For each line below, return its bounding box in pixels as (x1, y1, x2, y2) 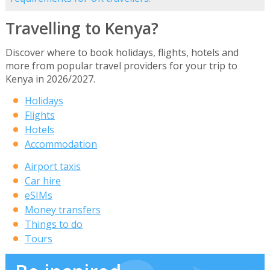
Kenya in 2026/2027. (5, 72, 95, 86)
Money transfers (24, 203, 101, 217)
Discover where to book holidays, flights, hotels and (5, 46, 239, 60)
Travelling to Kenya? (5, 17, 159, 39)
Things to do (24, 218, 83, 231)
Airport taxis (24, 160, 81, 174)
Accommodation (24, 137, 97, 151)
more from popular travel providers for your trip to (5, 59, 237, 73)
